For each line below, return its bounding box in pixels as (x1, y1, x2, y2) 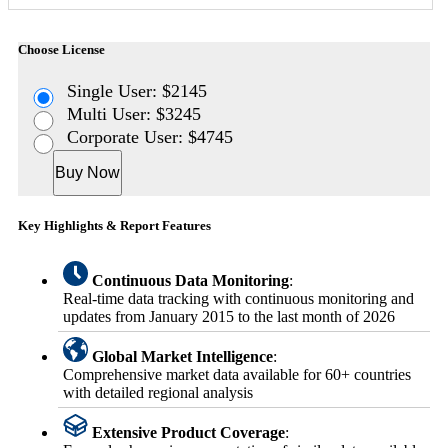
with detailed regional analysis (63, 383, 253, 401)
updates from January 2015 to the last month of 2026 (63, 307, 395, 325)
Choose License (18, 42, 105, 58)
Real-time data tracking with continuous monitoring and (63, 289, 414, 307)
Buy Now (55, 163, 120, 181)
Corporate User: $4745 (67, 126, 234, 147)
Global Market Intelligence (92, 347, 273, 365)
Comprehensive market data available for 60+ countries (63, 365, 411, 383)
